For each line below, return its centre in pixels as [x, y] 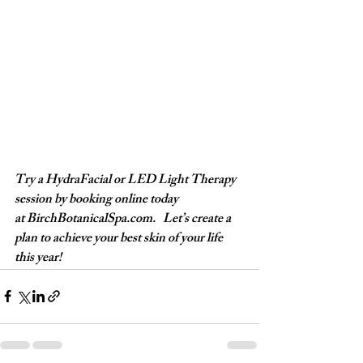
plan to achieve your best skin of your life [120, 239]
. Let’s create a [193, 220]
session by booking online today [98, 200]
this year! [39, 258]
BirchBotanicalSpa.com [90, 220]
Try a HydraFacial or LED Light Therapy [126, 181]
